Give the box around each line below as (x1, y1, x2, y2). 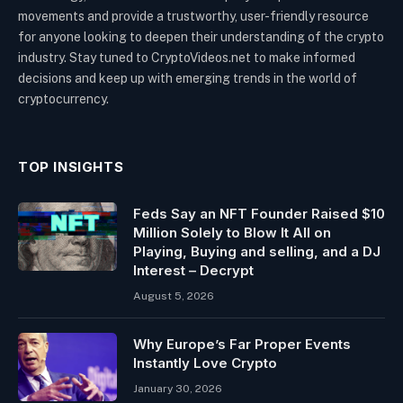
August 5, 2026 (133, 289, 214, 302)
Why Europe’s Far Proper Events (133, 335, 351, 353)
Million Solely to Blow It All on (133, 223, 331, 241)
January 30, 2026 (133, 381, 222, 395)
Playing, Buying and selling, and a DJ (133, 242, 381, 260)
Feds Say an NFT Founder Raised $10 (133, 204, 385, 222)
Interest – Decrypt (133, 261, 254, 279)
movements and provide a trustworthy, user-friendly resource (18, 8, 369, 23)
